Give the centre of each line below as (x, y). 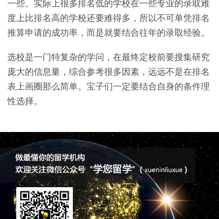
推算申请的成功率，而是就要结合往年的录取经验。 (109, 33)
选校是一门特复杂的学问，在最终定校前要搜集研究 (109, 57)
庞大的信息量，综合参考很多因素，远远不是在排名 (109, 72)
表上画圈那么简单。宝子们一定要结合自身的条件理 (109, 86)
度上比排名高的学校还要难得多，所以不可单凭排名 (109, 18)
